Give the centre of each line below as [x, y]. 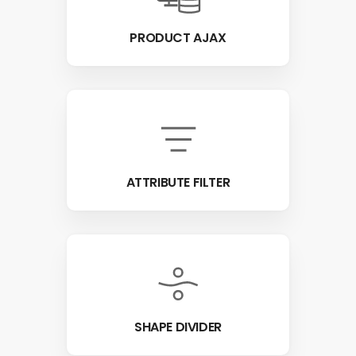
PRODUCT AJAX [178, 37]
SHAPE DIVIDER [178, 327]
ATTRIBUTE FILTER [178, 182]
